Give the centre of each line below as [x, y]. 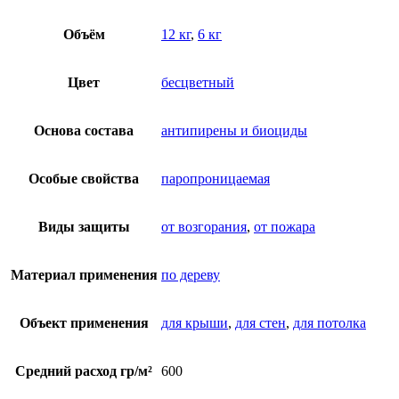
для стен [261, 323]
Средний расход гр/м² [84, 371]
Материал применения [84, 275]
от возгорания [204, 227]
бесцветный [198, 83]
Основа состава [84, 131]
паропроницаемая [216, 179]
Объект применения [84, 323]
